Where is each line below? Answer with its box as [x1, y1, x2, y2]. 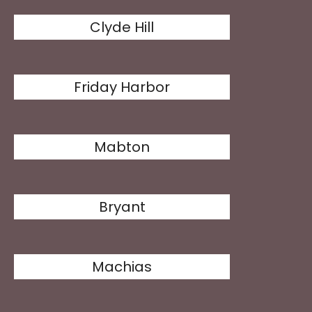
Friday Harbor [74, 77, 171, 97]
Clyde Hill [90, 17, 155, 37]
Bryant [98, 197, 146, 217]
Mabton [94, 137, 150, 157]
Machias [92, 257, 153, 276]
